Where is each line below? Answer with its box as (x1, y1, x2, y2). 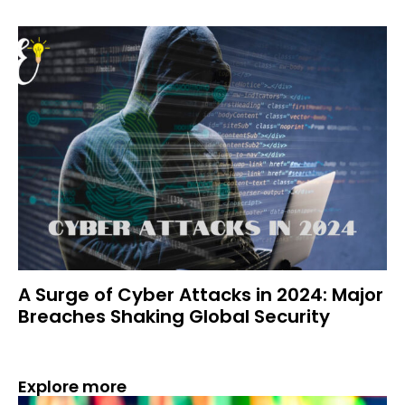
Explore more (18, 375, 127, 398)
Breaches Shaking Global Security (18, 304, 330, 329)
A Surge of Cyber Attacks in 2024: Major (18, 282, 383, 307)
